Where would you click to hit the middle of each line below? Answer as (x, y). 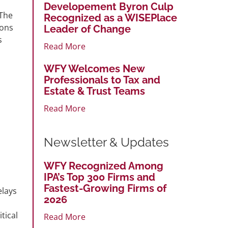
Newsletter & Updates (106, 142)
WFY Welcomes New (94, 68)
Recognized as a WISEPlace (110, 18)
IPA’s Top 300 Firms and (99, 177)
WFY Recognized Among (104, 166)
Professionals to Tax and (102, 80)
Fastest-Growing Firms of (105, 188)
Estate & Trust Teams (94, 91)
